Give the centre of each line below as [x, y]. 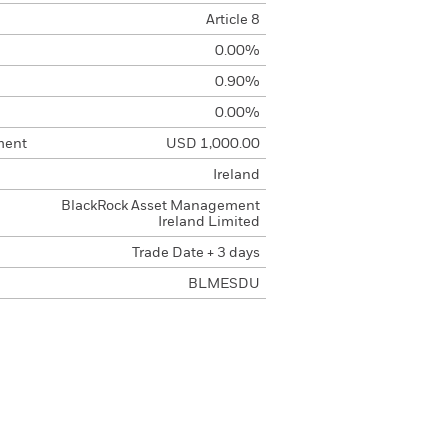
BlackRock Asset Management [160, 206]
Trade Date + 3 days [195, 253]
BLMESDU [223, 284]
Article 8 [232, 20]
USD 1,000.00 [212, 144]
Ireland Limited [208, 222]
